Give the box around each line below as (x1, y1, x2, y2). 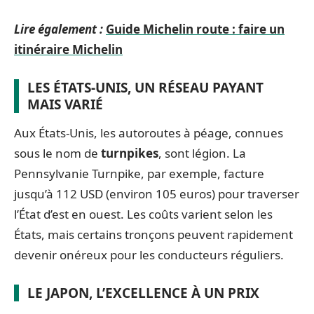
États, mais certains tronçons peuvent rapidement (14, 226, 293, 243)
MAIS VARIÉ (27, 95, 103, 114)
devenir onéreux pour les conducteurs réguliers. (14, 247, 284, 263)
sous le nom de (14, 145, 101, 161)
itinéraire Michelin (14, 41, 123, 57)
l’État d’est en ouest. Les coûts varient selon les (14, 206, 273, 222)
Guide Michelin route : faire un (106, 21, 285, 37)
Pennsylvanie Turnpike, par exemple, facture (14, 165, 264, 182)
